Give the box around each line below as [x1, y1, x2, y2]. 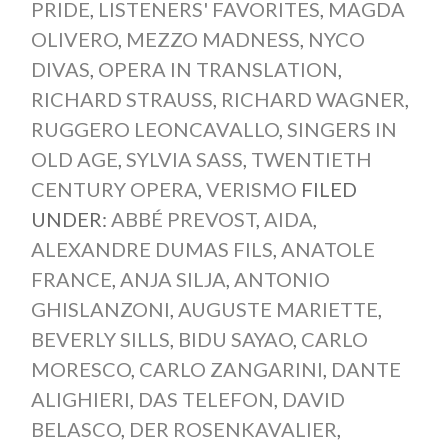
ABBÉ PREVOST [110, 206, 256, 231]
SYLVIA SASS [125, 146, 243, 171]
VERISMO [205, 176, 297, 201]
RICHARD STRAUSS [30, 86, 213, 111]
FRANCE [30, 266, 112, 291]
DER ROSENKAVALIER [128, 416, 337, 441]
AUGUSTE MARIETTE [177, 296, 378, 321]
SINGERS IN [286, 116, 397, 141]
